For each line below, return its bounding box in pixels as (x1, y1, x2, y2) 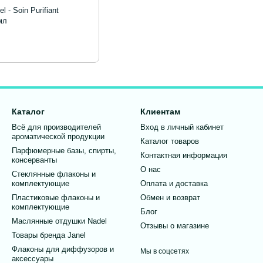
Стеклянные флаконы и (12, 170, 96, 179)
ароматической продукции (12, 132, 104, 141)
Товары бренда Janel (12, 231, 86, 240)
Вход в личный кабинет (140, 123, 224, 132)
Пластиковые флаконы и (12, 193, 100, 203)
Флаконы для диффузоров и (12, 245, 114, 254)
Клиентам (140, 107, 180, 117)
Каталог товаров (140, 137, 199, 146)
